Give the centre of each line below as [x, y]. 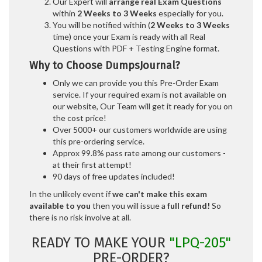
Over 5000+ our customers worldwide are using [140, 129]
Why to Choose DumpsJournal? [105, 65]
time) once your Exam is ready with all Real [129, 36]
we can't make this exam [160, 194]
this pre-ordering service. [99, 141]
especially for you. [190, 13]
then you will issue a [129, 205]
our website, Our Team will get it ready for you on [143, 106]
